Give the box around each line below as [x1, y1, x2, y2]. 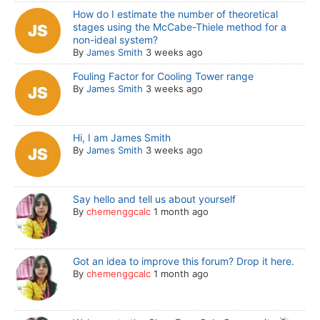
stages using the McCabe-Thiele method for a [73, 20, 287, 33]
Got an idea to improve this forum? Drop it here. [73, 254, 295, 267]
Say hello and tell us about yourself [73, 193, 236, 206]
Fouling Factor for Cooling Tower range [73, 69, 254, 82]
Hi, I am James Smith [73, 131, 171, 144]
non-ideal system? [73, 33, 159, 46]
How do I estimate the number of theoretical [73, 7, 279, 20]
